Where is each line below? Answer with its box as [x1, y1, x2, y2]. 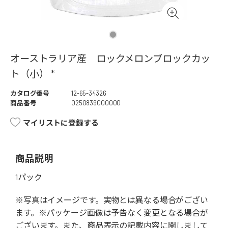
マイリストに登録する [23, 118, 99, 128]
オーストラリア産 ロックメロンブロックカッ [10, 52, 211, 65]
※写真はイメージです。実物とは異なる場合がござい [15, 195, 208, 205]
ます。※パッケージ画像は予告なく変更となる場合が [15, 208, 208, 218]
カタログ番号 [10, 89, 50, 98]
